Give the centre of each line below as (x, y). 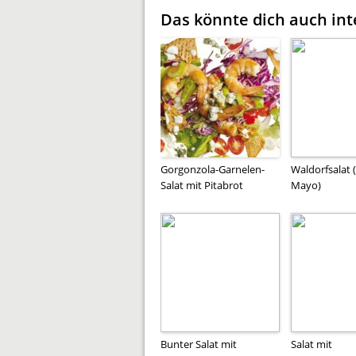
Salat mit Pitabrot (202, 185)
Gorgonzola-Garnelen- (213, 169)
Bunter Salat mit (199, 344)
